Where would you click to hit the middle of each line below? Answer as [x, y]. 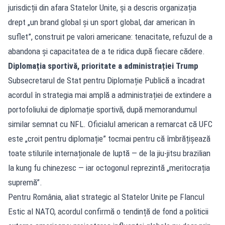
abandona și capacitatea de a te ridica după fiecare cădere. [106, 51]
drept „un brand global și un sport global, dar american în [101, 22]
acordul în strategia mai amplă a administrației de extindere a [110, 95]
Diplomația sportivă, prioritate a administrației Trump [103, 66]
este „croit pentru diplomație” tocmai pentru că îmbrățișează [109, 138]
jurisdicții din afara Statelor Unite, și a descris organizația [102, 7]
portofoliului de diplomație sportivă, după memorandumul [102, 109]
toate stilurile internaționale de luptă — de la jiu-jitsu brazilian [109, 153]
